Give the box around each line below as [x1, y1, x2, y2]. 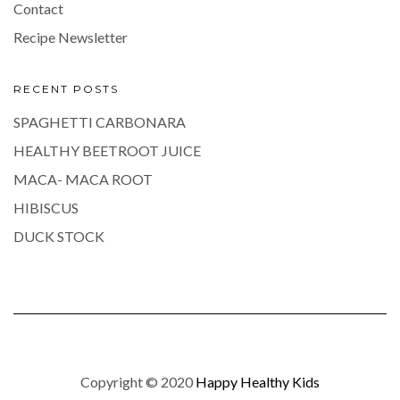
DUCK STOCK [13, 228, 104, 246]
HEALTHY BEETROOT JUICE [13, 142, 201, 160]
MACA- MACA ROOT [13, 171, 153, 188]
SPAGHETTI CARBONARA [13, 113, 186, 131]
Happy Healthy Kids [196, 373, 320, 391]
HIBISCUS [13, 199, 79, 217]
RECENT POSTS [13, 82, 119, 96]
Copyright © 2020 [80, 373, 196, 391]
